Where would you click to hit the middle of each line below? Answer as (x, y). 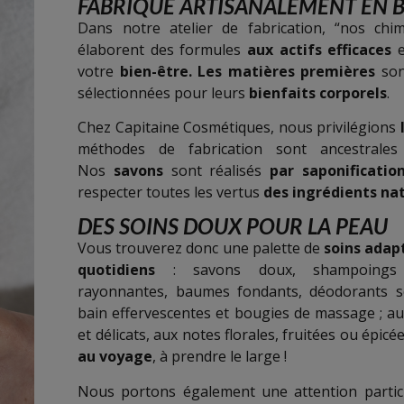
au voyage (115, 357)
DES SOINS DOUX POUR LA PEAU (233, 226)
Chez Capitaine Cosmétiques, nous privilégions (239, 128)
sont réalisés (216, 171)
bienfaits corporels (318, 92)
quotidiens (117, 270)
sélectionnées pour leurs (164, 92)
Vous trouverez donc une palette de (201, 248)
